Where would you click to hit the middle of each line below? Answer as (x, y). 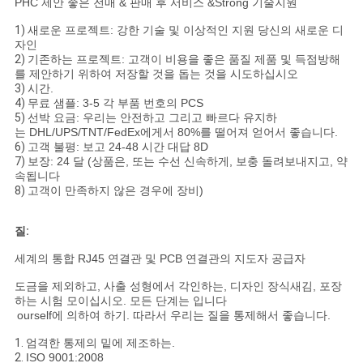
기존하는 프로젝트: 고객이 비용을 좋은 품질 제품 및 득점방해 (184, 60)
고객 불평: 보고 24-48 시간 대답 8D (119, 147)
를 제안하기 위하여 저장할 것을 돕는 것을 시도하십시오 (156, 74)
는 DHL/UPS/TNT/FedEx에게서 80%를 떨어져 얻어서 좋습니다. (176, 132)
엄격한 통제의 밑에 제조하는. (100, 343)
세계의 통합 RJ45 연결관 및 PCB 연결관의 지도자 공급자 (163, 259)
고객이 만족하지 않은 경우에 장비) (115, 191)
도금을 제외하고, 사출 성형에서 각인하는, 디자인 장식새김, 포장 (178, 286)
